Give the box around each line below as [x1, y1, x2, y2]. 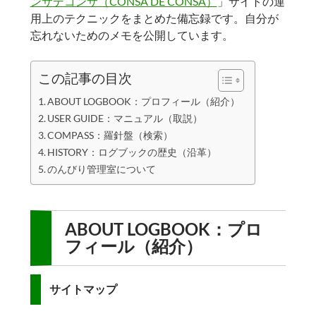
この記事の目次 [37, 70, 132, 87]
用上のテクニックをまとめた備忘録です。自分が [30, 11, 279, 25]
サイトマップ [49, 282, 118, 296]
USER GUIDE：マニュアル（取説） [47, 111, 203, 124]
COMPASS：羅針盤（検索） [47, 128, 174, 141]
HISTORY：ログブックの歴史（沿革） [47, 145, 217, 158]
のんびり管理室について [47, 162, 157, 175]
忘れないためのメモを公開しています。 [30, 28, 233, 42]
